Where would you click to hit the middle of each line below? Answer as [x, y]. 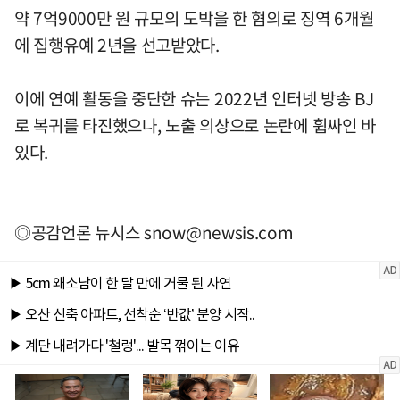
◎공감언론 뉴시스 [79, 232]
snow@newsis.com [219, 232]
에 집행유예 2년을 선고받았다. [117, 44]
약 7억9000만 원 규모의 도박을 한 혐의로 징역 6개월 [194, 17]
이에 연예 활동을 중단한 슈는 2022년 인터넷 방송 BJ [194, 98]
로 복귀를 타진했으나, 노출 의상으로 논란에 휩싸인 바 [196, 125]
